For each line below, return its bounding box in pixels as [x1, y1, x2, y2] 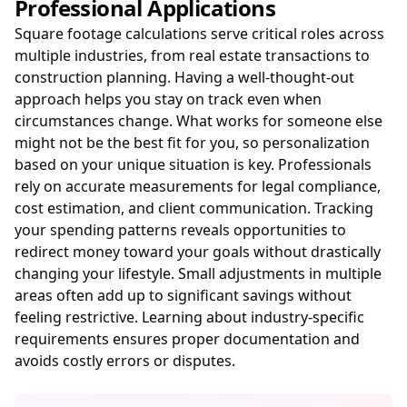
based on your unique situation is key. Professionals [15, 154, 372, 174]
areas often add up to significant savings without [15, 285, 352, 305]
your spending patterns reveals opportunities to [15, 220, 346, 240]
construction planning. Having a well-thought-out [15, 67, 354, 87]
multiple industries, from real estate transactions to [15, 45, 370, 65]
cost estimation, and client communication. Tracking [15, 198, 373, 218]
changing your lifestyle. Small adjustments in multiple [15, 263, 382, 283]
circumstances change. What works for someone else [15, 111, 382, 131]
